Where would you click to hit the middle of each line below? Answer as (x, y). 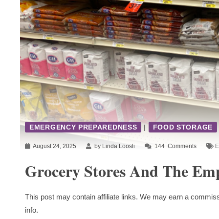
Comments (181, 146)
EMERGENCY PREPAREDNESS (83, 127)
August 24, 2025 (54, 146)
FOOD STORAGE (183, 127)
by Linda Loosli (114, 146)
